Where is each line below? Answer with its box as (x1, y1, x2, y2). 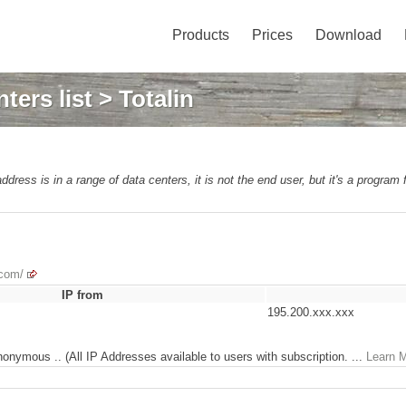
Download (315, 27, 382, 43)
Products (172, 27, 229, 43)
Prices (252, 27, 293, 43)
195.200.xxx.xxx (267, 305, 354, 319)
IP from (62, 288, 103, 302)
